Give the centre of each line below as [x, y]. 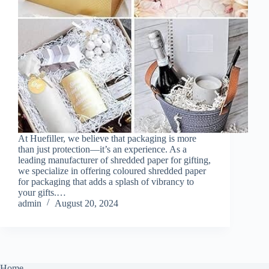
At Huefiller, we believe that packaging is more [107, 138]
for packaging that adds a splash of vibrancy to [106, 181]
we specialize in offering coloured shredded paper [112, 171]
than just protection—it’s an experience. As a [102, 149]
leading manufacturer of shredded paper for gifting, [114, 160]
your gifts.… [42, 192]
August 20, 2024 [86, 203]
